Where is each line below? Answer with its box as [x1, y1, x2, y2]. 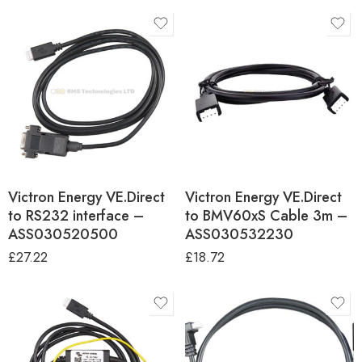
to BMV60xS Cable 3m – [185, 204, 347, 226]
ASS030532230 [185, 223, 293, 245]
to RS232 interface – [8, 204, 144, 226]
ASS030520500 [8, 223, 118, 245]
